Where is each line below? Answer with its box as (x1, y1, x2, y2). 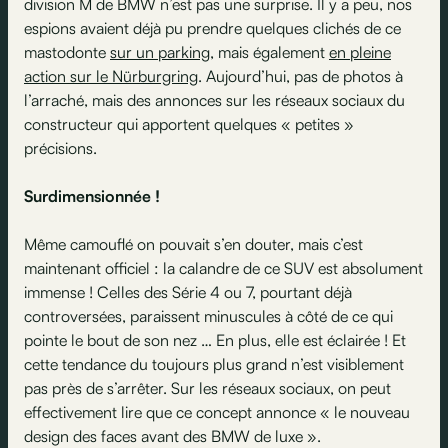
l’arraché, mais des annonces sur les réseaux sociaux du (24, 90, 405, 110)
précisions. (24, 138, 97, 158)
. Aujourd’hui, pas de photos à (198, 66, 403, 86)
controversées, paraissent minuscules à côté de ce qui (24, 306, 393, 326)
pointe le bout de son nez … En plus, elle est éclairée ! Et (24, 330, 406, 350)
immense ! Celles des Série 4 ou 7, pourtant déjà (24, 282, 352, 302)
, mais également (210, 42, 329, 62)
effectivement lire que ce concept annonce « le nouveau (24, 402, 410, 422)
